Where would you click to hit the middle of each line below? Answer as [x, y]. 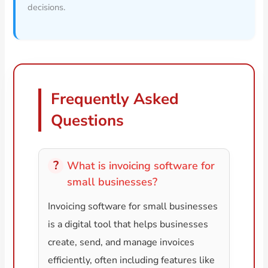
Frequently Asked [115, 99]
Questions [88, 121]
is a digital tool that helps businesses [128, 225]
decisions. [47, 7]
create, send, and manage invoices [121, 243]
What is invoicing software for [141, 166]
